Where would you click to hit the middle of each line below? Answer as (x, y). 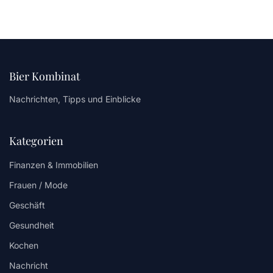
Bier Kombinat (44, 76)
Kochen (24, 246)
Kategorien (36, 141)
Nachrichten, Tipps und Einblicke (75, 99)
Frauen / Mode (38, 185)
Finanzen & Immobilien (54, 165)
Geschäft (27, 205)
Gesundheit (32, 225)
